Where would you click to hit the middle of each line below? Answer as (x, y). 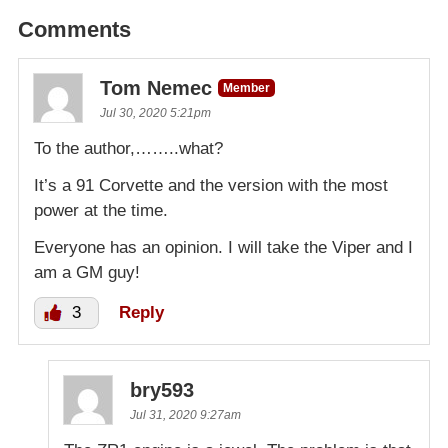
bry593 (162, 390)
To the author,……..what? (128, 149)
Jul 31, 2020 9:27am (185, 415)
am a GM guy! (87, 273)
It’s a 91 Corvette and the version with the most (211, 186)
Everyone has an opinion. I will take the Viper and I (223, 248)
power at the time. (101, 211)
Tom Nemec (156, 88)
